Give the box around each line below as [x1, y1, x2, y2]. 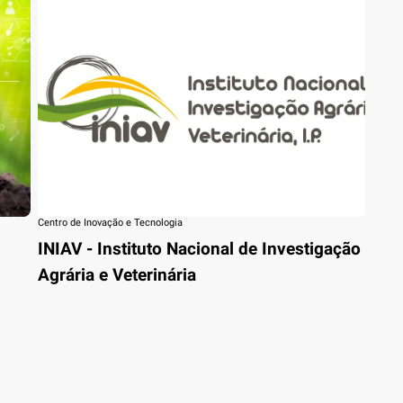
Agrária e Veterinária [38, 264, 197, 285]
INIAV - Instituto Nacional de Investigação [38, 238, 362, 259]
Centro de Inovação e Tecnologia [38, 216, 184, 228]
